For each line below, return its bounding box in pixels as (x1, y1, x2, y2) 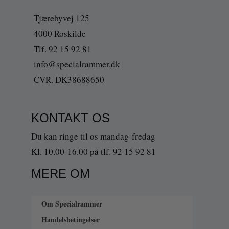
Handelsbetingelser (41, 214, 100, 225)
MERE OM (31, 166, 90, 180)
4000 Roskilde (33, 27, 86, 39)
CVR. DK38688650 (33, 73, 104, 85)
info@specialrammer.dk (33, 58, 120, 70)
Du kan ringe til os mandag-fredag (31, 130, 155, 143)
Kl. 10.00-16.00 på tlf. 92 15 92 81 (31, 146, 156, 158)
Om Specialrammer (41, 198, 102, 209)
